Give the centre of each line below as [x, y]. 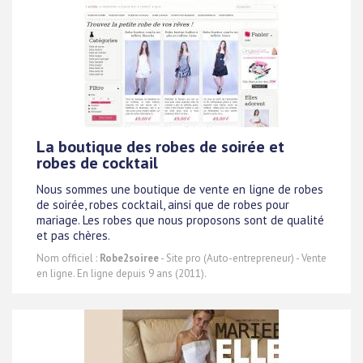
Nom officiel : [68, 258]
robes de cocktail [97, 163]
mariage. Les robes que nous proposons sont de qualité [180, 220]
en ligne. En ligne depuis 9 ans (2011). [122, 274]
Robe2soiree [129, 258]
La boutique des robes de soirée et [160, 147]
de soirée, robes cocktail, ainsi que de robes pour [163, 204]
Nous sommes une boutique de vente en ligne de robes [180, 189]
